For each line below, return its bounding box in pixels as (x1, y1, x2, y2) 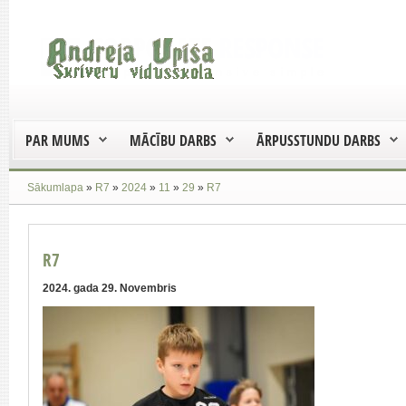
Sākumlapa (27, 181, 83, 193)
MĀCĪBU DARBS (130, 130, 217, 150)
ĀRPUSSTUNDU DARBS (256, 130, 381, 150)
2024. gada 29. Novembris (43, 282, 177, 295)
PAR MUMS (25, 130, 90, 150)
